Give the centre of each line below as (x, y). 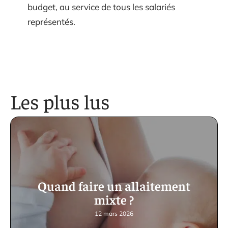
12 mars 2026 (114, 213)
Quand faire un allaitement (114, 186)
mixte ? (114, 199)
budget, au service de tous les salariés (101, 7)
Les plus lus (60, 101)
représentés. (51, 21)
